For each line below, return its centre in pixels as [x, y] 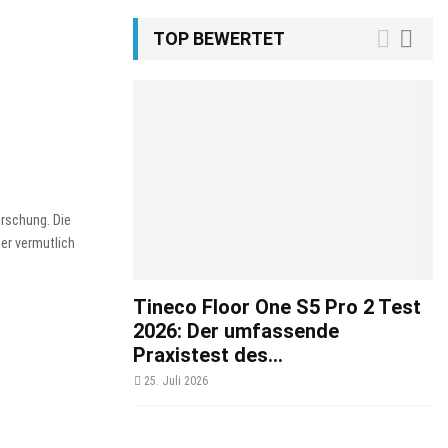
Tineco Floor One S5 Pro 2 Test [277, 307]
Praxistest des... [208, 355]
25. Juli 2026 [176, 381]
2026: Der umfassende [236, 331]
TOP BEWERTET [219, 38]
